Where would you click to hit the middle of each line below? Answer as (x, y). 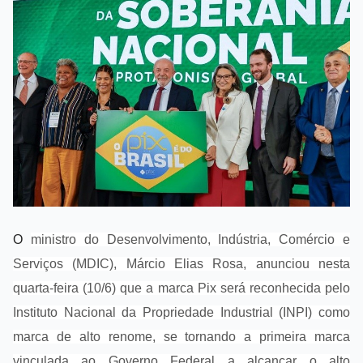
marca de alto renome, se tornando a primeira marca (181, 336)
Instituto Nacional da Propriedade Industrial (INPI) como (181, 312)
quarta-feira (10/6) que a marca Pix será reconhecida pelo (181, 288)
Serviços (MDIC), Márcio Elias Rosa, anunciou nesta (181, 263)
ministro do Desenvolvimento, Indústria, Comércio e (190, 239)
